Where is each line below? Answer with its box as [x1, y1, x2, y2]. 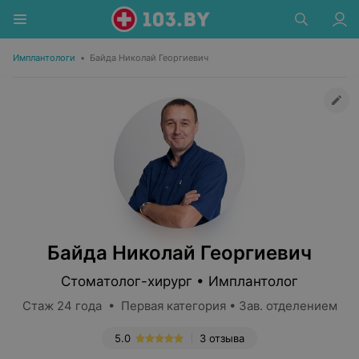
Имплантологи [13, 52, 75, 63]
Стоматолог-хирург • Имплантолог [61, 273, 298, 289]
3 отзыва [200, 332, 244, 345]
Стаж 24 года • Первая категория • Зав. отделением [22, 298, 337, 313]
